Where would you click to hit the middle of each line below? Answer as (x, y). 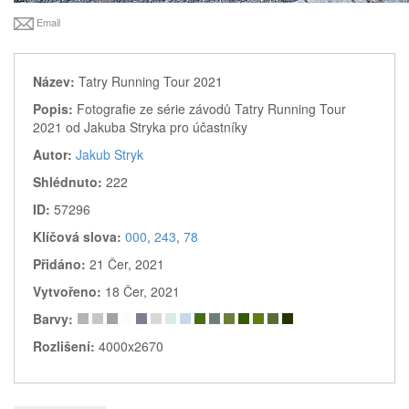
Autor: (54, 154)
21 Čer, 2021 (127, 263)
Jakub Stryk (110, 154)
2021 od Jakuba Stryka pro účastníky (140, 126)
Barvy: (55, 318)
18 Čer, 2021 (142, 291)
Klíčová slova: (79, 236)
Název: (56, 81)
